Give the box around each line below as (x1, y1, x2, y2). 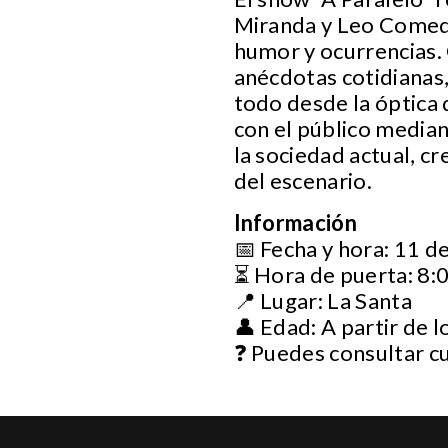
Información (233, 208, 358, 236)
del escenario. (233, 166, 372, 194)
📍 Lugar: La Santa (233, 286, 412, 314)
